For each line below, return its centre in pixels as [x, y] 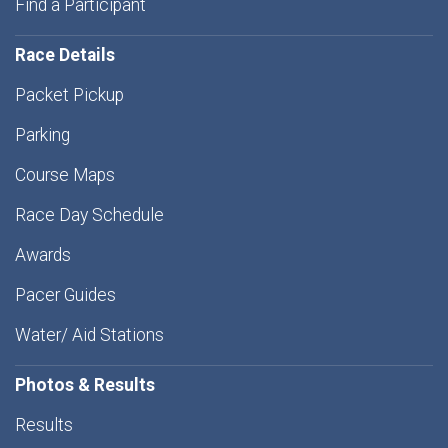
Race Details [65, 55]
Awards [43, 255]
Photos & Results [85, 385]
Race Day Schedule [89, 215]
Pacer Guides [65, 295]
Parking [42, 135]
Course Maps [65, 175]
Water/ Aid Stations [89, 335]
